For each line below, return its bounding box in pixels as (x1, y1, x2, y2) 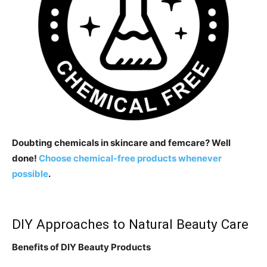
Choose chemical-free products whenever (39, 152, 222, 164)
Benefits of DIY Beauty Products (12, 241, 151, 253)
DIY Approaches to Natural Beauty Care (12, 216, 249, 232)
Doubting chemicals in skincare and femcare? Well (12, 136, 231, 148)
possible (12, 167, 48, 179)
